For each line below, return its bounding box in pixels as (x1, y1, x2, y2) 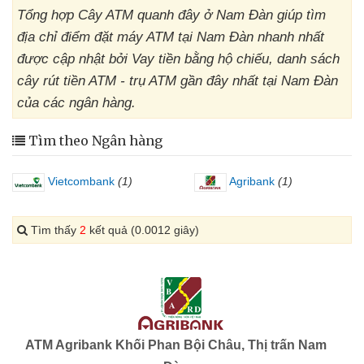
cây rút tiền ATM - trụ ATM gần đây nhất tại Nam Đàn (17, 73, 338, 89)
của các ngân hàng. (17, 95, 136, 110)
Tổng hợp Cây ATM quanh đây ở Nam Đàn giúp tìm (17, 7, 326, 23)
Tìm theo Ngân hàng (25, 132, 162, 149)
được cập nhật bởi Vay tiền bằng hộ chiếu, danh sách (17, 51, 340, 67)
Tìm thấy (28, 223, 80, 236)
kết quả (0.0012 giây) (86, 223, 199, 236)
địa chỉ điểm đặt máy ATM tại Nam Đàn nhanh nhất (17, 29, 324, 45)
